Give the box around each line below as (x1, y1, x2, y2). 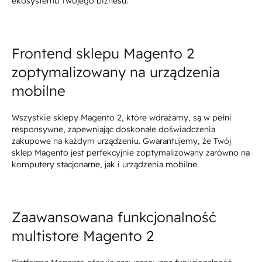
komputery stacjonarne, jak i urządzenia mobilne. (12, 159, 199, 170)
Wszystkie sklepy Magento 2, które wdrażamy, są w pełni (12, 112, 232, 123)
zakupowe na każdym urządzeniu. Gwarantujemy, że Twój (12, 136, 231, 147)
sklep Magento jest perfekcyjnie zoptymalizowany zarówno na (12, 147, 250, 158)
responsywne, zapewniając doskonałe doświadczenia (12, 124, 215, 135)
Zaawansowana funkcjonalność (12, 208, 216, 226)
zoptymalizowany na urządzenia (12, 63, 220, 81)
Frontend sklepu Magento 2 (12, 44, 194, 63)
